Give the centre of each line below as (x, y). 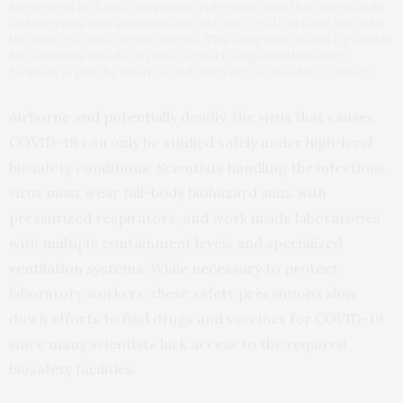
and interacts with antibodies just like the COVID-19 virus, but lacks (197, 24)
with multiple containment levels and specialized (176, 243)
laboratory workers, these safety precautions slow (183, 294)
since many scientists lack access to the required (178, 344)
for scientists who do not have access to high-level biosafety (177, 57)
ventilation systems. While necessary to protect (174, 269)
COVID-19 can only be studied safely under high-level (191, 143)
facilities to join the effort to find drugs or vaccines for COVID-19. (192, 73)
